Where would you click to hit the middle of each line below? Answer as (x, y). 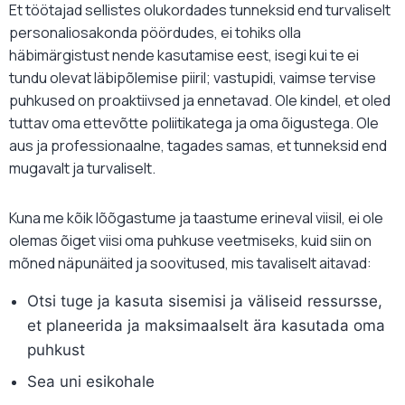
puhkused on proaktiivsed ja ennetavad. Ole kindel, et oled (200, 101)
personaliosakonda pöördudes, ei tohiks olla (155, 33)
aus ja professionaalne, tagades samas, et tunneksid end (198, 146)
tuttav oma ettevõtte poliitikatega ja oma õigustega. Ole (194, 123)
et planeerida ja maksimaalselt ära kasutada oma (206, 326)
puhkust (56, 350)
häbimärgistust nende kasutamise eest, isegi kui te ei (184, 56)
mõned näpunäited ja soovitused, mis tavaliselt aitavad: (190, 264)
